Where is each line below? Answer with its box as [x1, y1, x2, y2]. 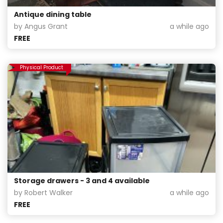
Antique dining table [14, 9, 92, 19]
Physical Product [20, 63, 63, 71]
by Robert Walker [14, 187, 73, 198]
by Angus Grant [14, 21, 68, 31]
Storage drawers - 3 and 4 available [14, 175, 150, 186]
